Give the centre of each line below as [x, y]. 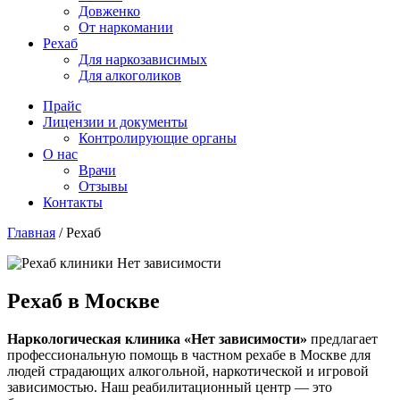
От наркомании [126, 27]
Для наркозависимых [143, 59]
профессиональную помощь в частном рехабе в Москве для [189, 354]
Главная [31, 233]
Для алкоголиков [130, 75]
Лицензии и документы [115, 122]
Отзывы [103, 186]
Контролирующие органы [158, 138]
